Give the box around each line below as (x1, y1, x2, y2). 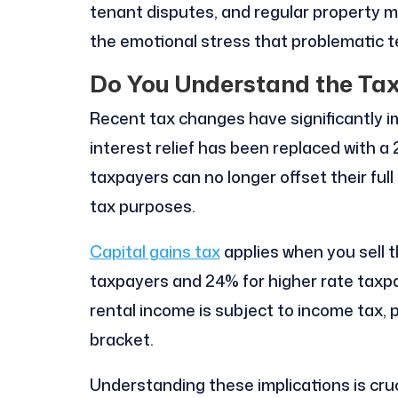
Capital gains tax (89, 239, 220, 263)
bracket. (89, 327, 154, 351)
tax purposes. (89, 194, 195, 218)
